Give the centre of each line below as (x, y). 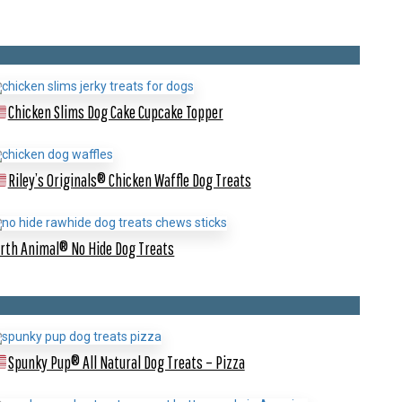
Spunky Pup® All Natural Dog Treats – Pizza (126, 362)
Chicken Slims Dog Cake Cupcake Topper (115, 112)
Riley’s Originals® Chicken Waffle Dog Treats (129, 180)
